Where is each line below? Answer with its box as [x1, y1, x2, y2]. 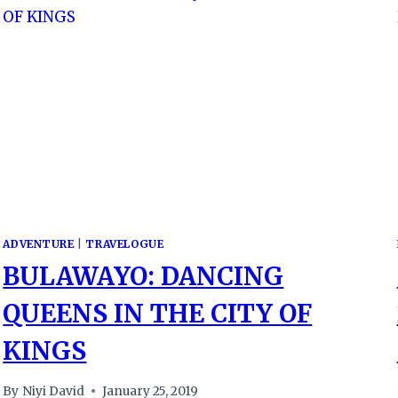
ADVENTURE [3, 237, 75, 251]
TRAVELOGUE [85, 237, 164, 251]
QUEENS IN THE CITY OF [3, 298, 313, 330]
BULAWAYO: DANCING [3, 260, 284, 293]
